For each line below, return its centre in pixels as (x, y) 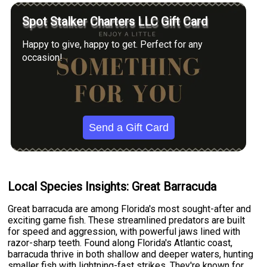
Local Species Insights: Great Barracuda (112, 186)
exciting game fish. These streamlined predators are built (127, 221)
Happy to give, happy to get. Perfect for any (113, 44)
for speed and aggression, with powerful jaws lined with (124, 232)
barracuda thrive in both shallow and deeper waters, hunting (131, 254)
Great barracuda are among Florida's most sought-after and (130, 209)
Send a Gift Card (128, 127)
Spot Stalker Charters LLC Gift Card (115, 21)
